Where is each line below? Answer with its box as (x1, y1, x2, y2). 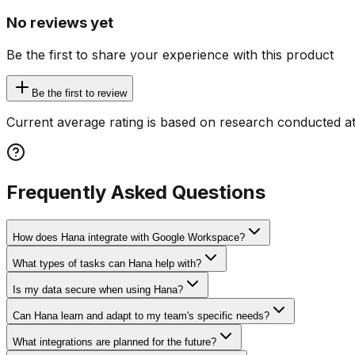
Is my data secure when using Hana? (13, 283, 183, 296)
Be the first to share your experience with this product (6, 46, 334, 63)
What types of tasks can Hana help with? (13, 257, 201, 269)
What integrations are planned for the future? (13, 335, 216, 348)
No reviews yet (6, 13, 113, 32)
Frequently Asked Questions (6, 180, 265, 204)
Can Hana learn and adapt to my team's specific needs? (13, 309, 269, 322)
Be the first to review (32, 86, 127, 99)
